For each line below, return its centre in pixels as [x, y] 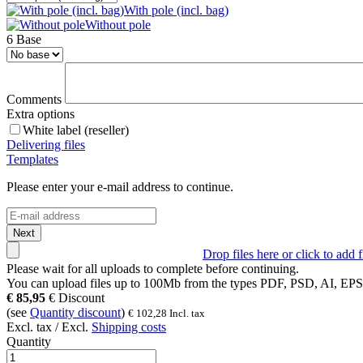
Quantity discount [75, 312]
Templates [32, 159]
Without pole [118, 24]
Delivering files [46, 144]
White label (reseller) [76, 130]
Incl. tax [187, 313]
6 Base [24, 39]
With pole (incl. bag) [176, 10]
